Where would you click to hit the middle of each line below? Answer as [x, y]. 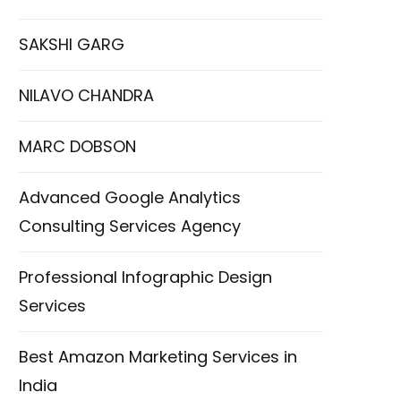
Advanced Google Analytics [130, 197]
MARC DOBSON [77, 146]
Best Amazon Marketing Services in [158, 356]
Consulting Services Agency [130, 226]
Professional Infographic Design [145, 277]
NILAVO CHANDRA [86, 95]
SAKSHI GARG [72, 44]
